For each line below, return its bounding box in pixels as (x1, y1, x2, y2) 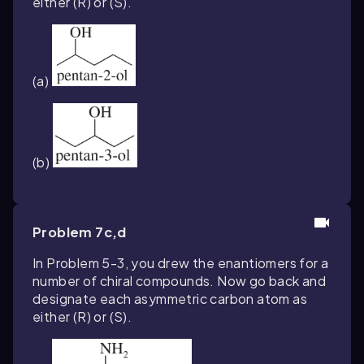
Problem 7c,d (32, 223, 127, 240)
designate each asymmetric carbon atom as (32, 289, 307, 307)
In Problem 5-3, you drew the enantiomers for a (32, 253, 329, 271)
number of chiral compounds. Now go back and (32, 271, 327, 289)
